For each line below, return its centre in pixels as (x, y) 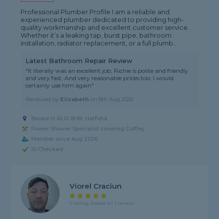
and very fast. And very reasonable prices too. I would (100, 78)
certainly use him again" (60, 86)
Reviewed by (43, 99)
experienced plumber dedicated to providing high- (102, 20)
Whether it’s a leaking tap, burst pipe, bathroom (96, 35)
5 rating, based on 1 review (102, 203)
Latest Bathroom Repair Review (79, 61)
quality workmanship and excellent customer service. (105, 28)
